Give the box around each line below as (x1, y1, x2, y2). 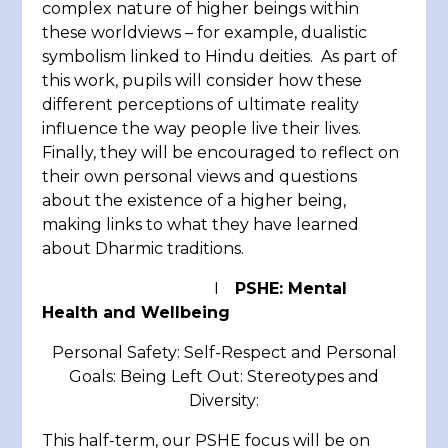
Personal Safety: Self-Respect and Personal (51, 343, 397, 363)
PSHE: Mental (235, 279, 348, 299)
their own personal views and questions (42, 167, 358, 187)
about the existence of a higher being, (42, 191, 347, 211)
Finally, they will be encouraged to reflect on (42, 143, 400, 163)
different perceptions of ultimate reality (42, 95, 360, 115)
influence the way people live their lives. (42, 119, 362, 139)
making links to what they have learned (42, 215, 360, 235)
